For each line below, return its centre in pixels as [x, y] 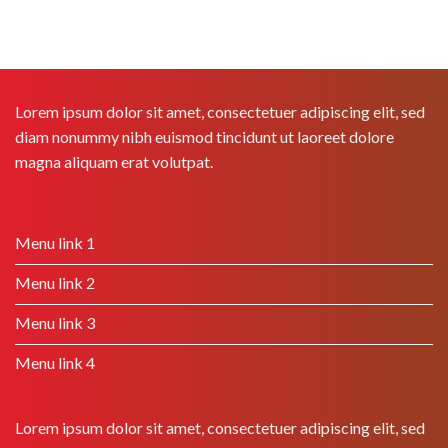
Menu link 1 [55, 242]
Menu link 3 [55, 322]
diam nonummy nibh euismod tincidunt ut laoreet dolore [204, 137]
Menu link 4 [55, 362]
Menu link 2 [55, 282]
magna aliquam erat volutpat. [114, 162]
